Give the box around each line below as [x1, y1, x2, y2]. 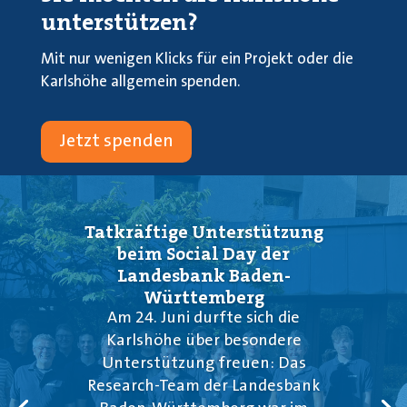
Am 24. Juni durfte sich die [107, 310, 300, 327]
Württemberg [143, 284, 264, 309]
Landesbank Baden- [116, 263, 291, 287]
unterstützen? [40, 7, 198, 38]
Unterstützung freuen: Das [101, 355, 306, 372]
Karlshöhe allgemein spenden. [40, 74, 240, 91]
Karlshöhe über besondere [105, 333, 302, 350]
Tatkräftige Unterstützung [84, 219, 323, 243]
